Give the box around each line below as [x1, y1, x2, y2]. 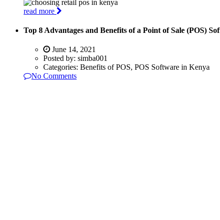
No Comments [31, 72, 77, 81]
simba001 [78, 54, 108, 63]
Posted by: [43, 54, 78, 63]
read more [24, 6, 56, 15]
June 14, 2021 [50, 45, 96, 54]
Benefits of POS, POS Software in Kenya [80, 63, 210, 72]
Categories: [43, 63, 80, 72]
